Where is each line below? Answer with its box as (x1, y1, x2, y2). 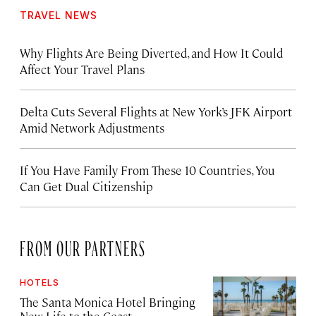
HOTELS (20, 276, 59, 288)
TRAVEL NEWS (20, 8, 97, 21)
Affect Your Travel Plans (20, 61, 145, 77)
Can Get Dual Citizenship (20, 178, 153, 194)
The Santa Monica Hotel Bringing (20, 293, 195, 310)
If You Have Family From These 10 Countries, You (20, 162, 275, 178)
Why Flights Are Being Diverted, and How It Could (20, 44, 283, 61)
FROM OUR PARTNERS (20, 239, 146, 251)
